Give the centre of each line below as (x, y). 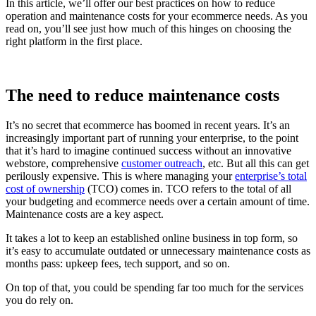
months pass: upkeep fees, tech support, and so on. (119, 263)
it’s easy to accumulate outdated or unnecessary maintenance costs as (158, 250)
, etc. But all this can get (256, 163)
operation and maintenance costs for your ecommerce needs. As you (157, 16)
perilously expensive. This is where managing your (120, 176)
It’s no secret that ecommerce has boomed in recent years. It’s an (148, 125)
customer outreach (162, 163)
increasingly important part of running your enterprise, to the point (152, 138)
